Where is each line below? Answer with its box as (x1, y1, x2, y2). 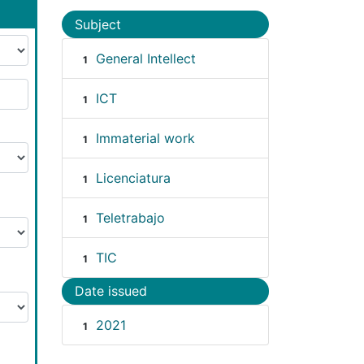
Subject (75, 15, 121, 32)
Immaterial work (95, 129, 195, 146)
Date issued (75, 283, 147, 300)
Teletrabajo (95, 209, 165, 226)
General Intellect (95, 50, 196, 67)
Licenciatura (95, 169, 171, 186)
